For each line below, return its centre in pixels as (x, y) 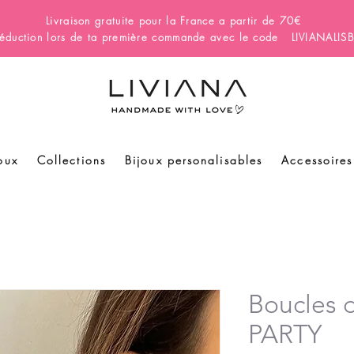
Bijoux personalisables (194, 160)
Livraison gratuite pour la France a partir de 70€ (176, 21)
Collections (71, 160)
